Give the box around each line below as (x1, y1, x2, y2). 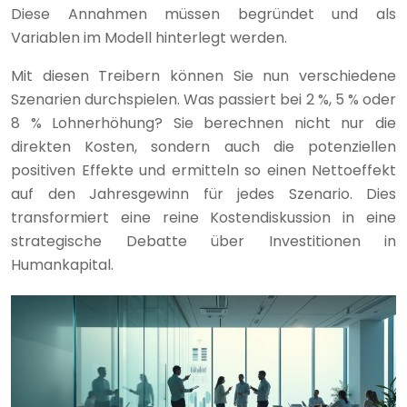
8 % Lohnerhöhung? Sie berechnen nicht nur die (11, 112, 396, 134)
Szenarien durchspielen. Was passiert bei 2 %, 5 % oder (11, 88, 396, 110)
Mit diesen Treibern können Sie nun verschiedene (11, 65, 396, 86)
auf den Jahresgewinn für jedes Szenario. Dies (11, 183, 396, 204)
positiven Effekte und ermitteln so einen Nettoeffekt (11, 159, 396, 181)
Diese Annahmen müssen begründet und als (11, 3, 396, 25)
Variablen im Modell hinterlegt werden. (11, 26, 287, 48)
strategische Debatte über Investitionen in (11, 230, 396, 252)
